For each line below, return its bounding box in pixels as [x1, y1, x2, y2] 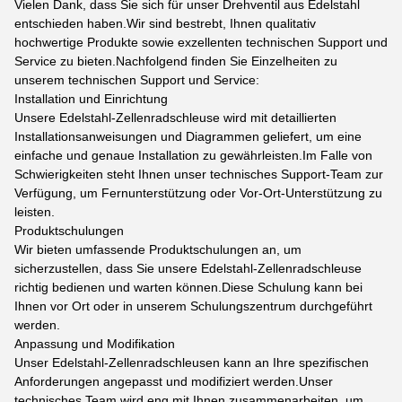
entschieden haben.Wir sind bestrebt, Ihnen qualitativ [14, 16, 316, 31]
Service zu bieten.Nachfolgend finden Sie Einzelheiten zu [14, 54, 337, 68]
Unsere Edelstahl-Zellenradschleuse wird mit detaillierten [14, 110, 336, 125]
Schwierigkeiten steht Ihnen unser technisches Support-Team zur [14, 167, 383, 181]
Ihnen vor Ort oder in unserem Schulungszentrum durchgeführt [14, 299, 372, 313]
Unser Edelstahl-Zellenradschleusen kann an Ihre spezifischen [14, 355, 369, 370]
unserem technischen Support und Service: [14, 73, 259, 87]
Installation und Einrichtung [14, 92, 168, 106]
